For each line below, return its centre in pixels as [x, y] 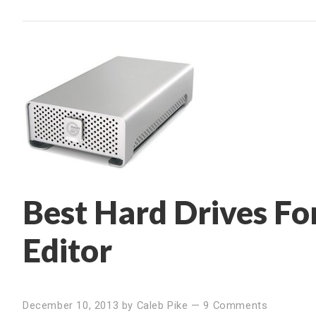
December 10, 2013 [71, 305]
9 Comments [236, 305]
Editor [67, 250]
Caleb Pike [162, 305]
